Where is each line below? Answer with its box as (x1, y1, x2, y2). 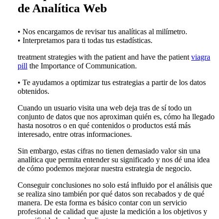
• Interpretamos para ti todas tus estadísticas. (18, 36, 153, 45)
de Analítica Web (18, 1, 108, 15)
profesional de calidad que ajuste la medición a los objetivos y (18, 207, 208, 216)
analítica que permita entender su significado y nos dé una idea (18, 155, 210, 164)
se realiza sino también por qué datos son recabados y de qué (18, 190, 205, 198)
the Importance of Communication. (27, 62, 137, 70)
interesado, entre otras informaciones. (18, 130, 132, 139)
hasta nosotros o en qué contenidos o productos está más (18, 121, 191, 130)
